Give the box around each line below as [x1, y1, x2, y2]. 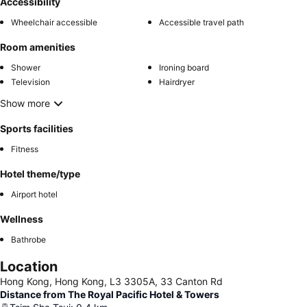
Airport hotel [11, 188, 58, 199]
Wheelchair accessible [11, 16, 97, 27]
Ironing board [159, 62, 209, 73]
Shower [11, 62, 40, 73]
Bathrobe [11, 234, 46, 245]
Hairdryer [159, 76, 195, 87]
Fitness [11, 143, 38, 154]
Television [11, 76, 50, 87]
